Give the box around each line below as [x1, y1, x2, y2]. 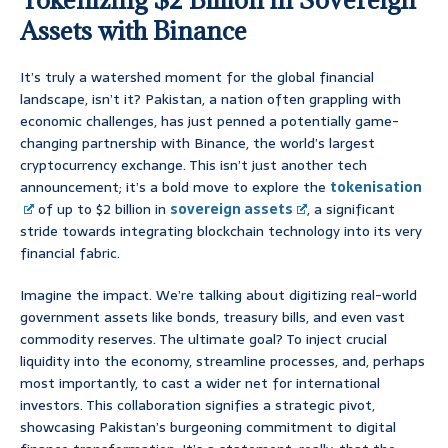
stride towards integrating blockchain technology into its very [20, 220, 422, 243]
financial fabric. [20, 242, 120, 265]
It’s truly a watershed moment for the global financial [20, 66, 374, 89]
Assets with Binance [20, 14, 247, 48]
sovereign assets [170, 198, 294, 221]
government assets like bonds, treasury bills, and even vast [20, 306, 405, 329]
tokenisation [330, 176, 422, 199]
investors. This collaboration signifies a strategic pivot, [20, 394, 375, 417]
